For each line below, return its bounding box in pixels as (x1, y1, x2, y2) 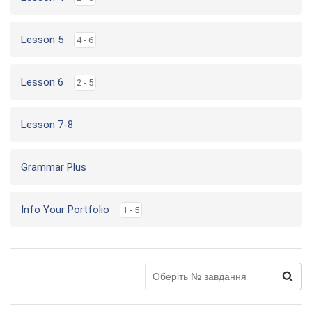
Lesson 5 (21, 33, 63, 46)
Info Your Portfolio (21, 203, 109, 216)
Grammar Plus (21, 161, 86, 173)
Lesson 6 (21, 76, 63, 88)
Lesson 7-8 (21, 118, 73, 131)
